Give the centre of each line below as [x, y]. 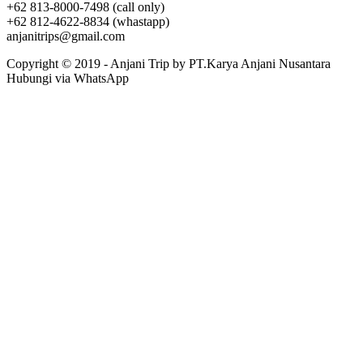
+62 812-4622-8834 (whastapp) [88, 22]
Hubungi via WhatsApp [68, 79]
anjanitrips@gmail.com [66, 36]
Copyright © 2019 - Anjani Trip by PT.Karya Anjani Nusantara [169, 64]
